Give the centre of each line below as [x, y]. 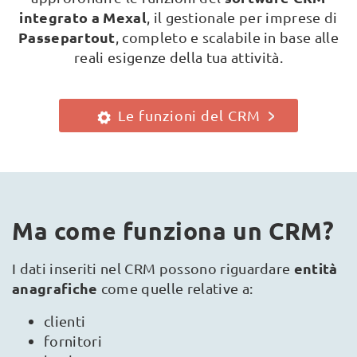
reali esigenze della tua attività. [178, 57]
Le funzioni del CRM [187, 115]
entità [316, 268]
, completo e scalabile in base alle [227, 37]
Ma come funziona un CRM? [173, 230]
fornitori [73, 340]
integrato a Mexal [83, 17]
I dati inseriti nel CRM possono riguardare [153, 268]
